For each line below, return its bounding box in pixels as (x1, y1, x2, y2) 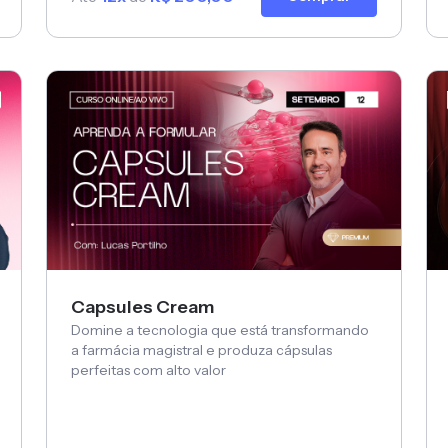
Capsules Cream (71, 296, 214, 319)
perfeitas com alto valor (71, 361, 226, 380)
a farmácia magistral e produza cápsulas (71, 341, 332, 360)
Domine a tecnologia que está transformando (71, 321, 369, 340)
